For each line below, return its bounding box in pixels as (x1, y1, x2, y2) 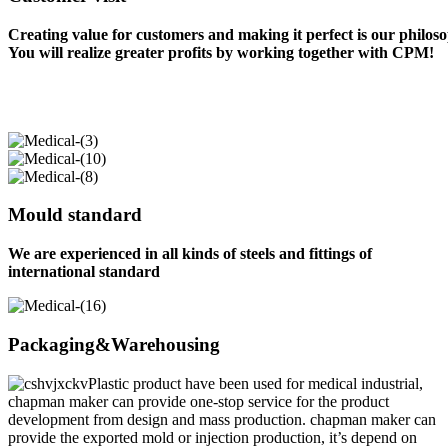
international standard (8, 263, 160, 281)
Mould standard (8, 204, 142, 226)
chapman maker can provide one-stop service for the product (8, 392, 389, 410)
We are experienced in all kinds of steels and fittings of (8, 245, 372, 263)
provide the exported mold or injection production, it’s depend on (8, 428, 417, 446)
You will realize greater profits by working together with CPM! (8, 43, 434, 61)
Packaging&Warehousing (8, 333, 220, 355)
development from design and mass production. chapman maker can (8, 410, 436, 428)
